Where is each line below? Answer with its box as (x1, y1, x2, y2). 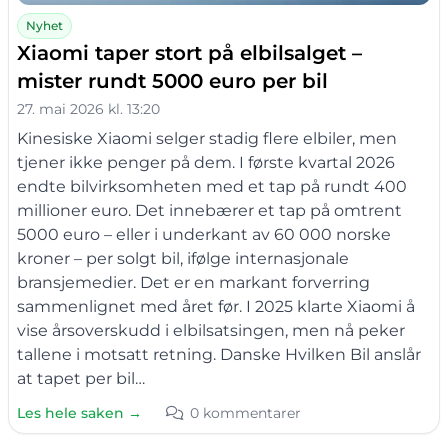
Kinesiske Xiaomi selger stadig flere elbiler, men (17, 128, 397, 148)
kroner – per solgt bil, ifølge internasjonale (17, 248, 349, 268)
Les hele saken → (17, 403, 142, 422)
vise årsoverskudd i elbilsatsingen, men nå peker (17, 320, 405, 340)
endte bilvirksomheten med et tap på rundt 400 (17, 176, 407, 196)
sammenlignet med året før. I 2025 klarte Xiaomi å (17, 296, 415, 316)
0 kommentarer (190, 403, 301, 422)
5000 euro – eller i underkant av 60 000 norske (17, 224, 391, 244)
